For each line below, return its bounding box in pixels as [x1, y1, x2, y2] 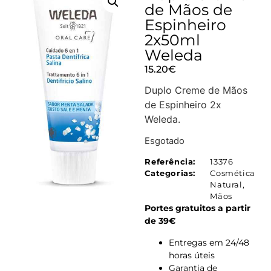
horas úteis [169, 249, 215, 261]
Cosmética [210, 168, 255, 178]
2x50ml [145, 31, 201, 50]
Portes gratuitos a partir [145, 203, 251, 214]
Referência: [145, 157, 195, 167]
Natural [210, 180, 243, 190]
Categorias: [145, 168, 195, 178]
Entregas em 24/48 [169, 237, 250, 248]
